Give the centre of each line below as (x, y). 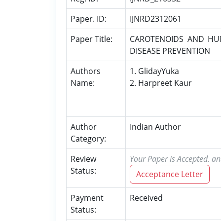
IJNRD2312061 (156, 19)
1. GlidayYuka (154, 71)
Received (146, 198)
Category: (88, 139)
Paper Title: (92, 39)
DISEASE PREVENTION (170, 51)
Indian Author (155, 127)
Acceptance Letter (170, 174)
